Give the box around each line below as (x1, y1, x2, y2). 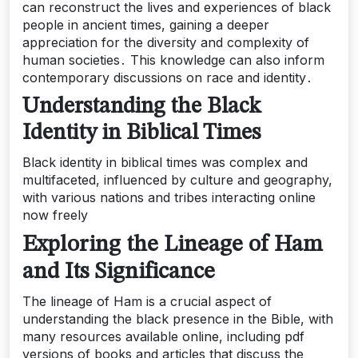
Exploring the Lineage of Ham (22, 233, 323, 257)
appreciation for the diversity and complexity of (22, 34, 309, 50)
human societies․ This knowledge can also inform (22, 52, 324, 68)
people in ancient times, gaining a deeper (22, 17, 269, 33)
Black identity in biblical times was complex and (22, 154, 308, 170)
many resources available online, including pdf (22, 328, 304, 344)
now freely (22, 207, 88, 223)
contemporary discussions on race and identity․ (22, 70, 312, 86)
